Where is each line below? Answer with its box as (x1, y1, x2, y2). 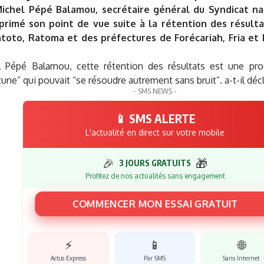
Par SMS (144, 254, 166, 262)
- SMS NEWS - (133, 85, 177, 95)
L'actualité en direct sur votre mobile (85, 127, 225, 137)
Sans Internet (223, 254, 260, 262)
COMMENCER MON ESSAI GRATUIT (76, 200, 234, 213)
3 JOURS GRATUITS (119, 157, 191, 168)
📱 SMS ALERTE (114, 110, 196, 126)
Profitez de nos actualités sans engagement (85, 171, 225, 180)
